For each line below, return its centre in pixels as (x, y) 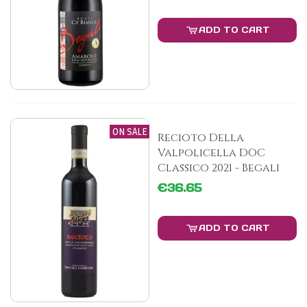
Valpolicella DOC (211, 152)
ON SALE (130, 131)
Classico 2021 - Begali (219, 168)
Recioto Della (201, 137)
